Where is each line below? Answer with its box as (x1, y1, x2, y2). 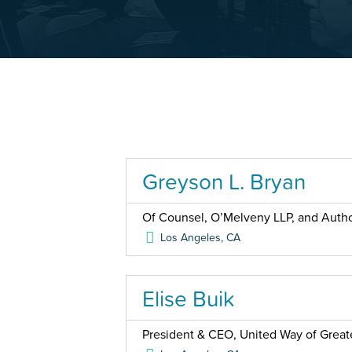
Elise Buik (142, 282, 234, 315)
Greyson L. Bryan (142, 165, 306, 198)
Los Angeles (160, 231, 222, 244)
